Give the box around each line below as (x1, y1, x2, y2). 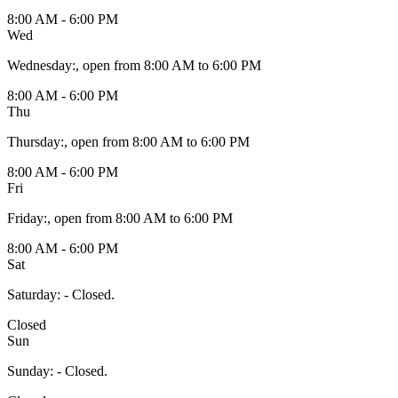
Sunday (7, 362, 50, 378)
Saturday (7, 286, 57, 302)
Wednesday (7, 57, 72, 73)
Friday (7, 210, 44, 226)
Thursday (7, 133, 60, 149)
